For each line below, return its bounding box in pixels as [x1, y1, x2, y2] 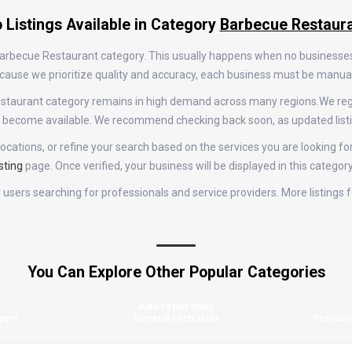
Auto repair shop [137, 301, 214, 312]
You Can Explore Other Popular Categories [27, 263, 325, 281]
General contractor [132, 313, 219, 324]
